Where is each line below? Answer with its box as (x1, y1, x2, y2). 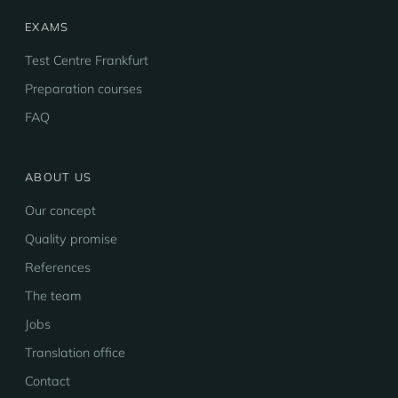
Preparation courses (25, 81, 142, 97)
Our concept (25, 203, 96, 219)
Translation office (25, 345, 125, 361)
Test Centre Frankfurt (25, 52, 148, 68)
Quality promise (25, 231, 117, 247)
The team (25, 288, 82, 304)
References (25, 259, 91, 275)
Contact (25, 373, 70, 389)
